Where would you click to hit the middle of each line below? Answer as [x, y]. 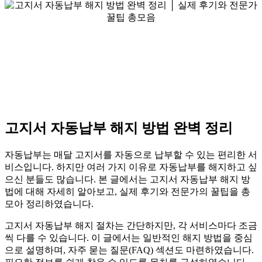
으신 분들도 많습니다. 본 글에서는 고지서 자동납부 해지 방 [127, 179]
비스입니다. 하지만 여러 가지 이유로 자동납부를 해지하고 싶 [131, 167]
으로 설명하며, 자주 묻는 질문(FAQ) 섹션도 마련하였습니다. [129, 250]
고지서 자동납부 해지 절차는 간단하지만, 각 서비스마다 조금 [131, 225]
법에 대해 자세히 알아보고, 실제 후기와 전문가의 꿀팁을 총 [127, 191]
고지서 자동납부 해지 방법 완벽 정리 [119, 128]
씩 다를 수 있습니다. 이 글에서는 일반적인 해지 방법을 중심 [129, 237]
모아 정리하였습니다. [49, 204]
